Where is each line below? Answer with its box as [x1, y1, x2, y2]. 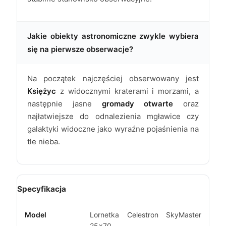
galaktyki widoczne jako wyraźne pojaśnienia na [27, 124, 199, 134]
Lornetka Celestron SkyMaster [90, 210, 201, 219]
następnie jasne [27, 99, 102, 109]
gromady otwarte [101, 99, 174, 109]
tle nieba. [27, 137, 60, 147]
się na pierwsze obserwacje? [27, 44, 133, 54]
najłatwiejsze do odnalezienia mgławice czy [27, 111, 199, 122]
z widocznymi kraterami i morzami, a [56, 86, 199, 96]
